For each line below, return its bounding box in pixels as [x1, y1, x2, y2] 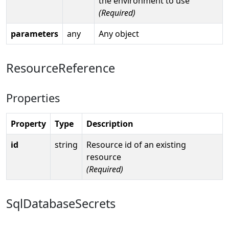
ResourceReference [6, 59, 115, 76]
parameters [11, 28, 58, 39]
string [55, 139, 78, 150]
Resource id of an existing [86, 139, 186, 150]
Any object [99, 28, 139, 39]
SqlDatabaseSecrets [6, 195, 116, 212]
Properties [6, 90, 60, 105]
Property [11, 118, 46, 129]
